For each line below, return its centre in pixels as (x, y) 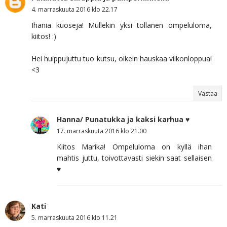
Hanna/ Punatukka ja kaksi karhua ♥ (123, 120)
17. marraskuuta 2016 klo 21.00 (102, 131)
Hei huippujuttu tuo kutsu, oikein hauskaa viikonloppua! (122, 59)
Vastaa (208, 94)
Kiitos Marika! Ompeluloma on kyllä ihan (134, 147)
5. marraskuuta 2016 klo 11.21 (74, 218)
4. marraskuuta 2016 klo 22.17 (74, 10)
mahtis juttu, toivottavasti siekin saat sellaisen (134, 158)
